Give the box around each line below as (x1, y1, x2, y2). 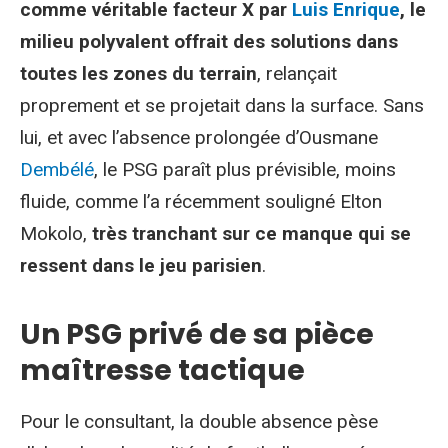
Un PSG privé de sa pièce (20, 315, 374, 354)
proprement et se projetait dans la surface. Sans (20, 94, 424, 117)
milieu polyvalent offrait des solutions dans (20, 30, 398, 53)
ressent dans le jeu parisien (20, 254, 262, 277)
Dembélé (20, 158, 94, 181)
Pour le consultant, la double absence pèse (20, 410, 378, 433)
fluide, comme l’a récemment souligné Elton (20, 190, 382, 213)
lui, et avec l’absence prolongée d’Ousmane (20, 126, 378, 149)
